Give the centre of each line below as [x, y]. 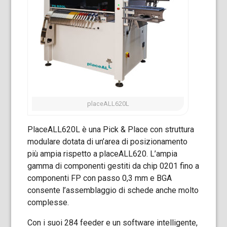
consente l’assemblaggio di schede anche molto [113, 190]
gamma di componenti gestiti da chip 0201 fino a [113, 166]
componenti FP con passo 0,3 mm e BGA [100, 178]
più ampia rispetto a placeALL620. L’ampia [103, 154]
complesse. [48, 202]
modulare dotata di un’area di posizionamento [108, 142]
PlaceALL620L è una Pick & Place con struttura [111, 129]
